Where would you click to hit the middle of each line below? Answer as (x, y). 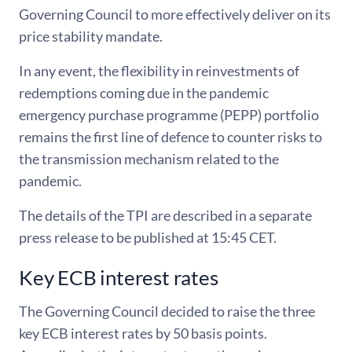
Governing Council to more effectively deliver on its (175, 14)
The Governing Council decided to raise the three (167, 311)
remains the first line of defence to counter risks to (170, 137)
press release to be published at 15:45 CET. (148, 237)
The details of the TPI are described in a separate (165, 215)
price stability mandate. (91, 36)
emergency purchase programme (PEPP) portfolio (169, 115)
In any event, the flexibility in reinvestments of (159, 71)
